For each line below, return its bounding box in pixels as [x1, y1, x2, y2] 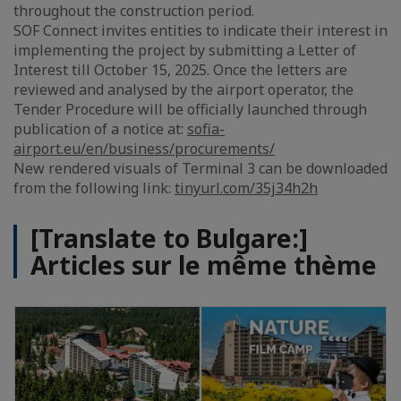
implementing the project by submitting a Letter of [13, 40, 356, 61]
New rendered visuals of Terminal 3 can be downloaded [13, 158, 388, 179]
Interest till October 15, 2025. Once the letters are [13, 60, 347, 81]
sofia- [187, 119, 225, 140]
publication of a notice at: [13, 119, 187, 140]
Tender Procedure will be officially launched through [13, 99, 367, 120]
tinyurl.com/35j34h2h [175, 178, 318, 199]
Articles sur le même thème [30, 248, 377, 283]
